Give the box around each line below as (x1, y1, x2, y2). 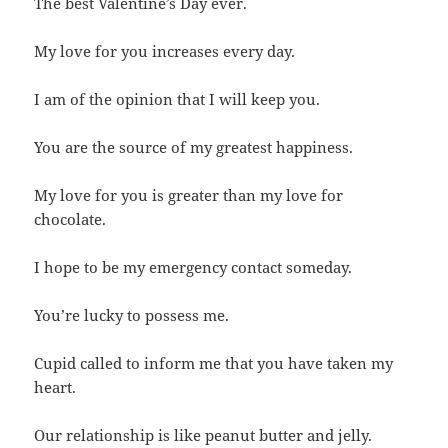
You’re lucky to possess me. (34, 304, 230, 325)
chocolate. (34, 208, 107, 229)
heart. (34, 376, 77, 397)
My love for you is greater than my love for (34, 184, 344, 205)
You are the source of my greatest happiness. (34, 136, 354, 157)
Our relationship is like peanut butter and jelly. (34, 424, 373, 445)
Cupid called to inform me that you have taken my (34, 352, 394, 373)
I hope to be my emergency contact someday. (34, 256, 353, 277)
